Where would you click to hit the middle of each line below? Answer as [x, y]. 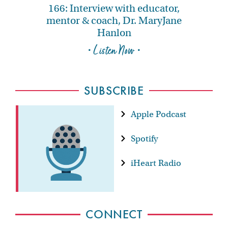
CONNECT [114, 214]
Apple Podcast [159, 114]
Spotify [145, 138]
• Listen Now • [114, 51]
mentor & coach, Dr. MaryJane [114, 21]
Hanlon [114, 33]
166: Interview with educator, [114, 9]
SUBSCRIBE [114, 90]
